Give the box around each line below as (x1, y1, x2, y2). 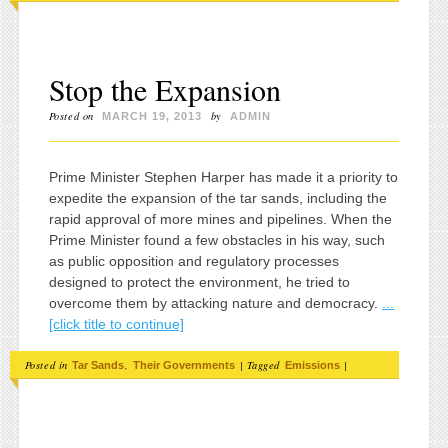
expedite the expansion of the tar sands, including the (48, 189, 387, 206)
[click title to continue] (48, 315, 184, 332)
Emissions (284, 358, 340, 371)
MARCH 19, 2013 (102, 110, 203, 123)
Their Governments (133, 358, 236, 371)
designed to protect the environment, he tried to (48, 273, 350, 290)
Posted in (24, 357, 72, 372)
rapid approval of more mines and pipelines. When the (48, 210, 392, 227)
